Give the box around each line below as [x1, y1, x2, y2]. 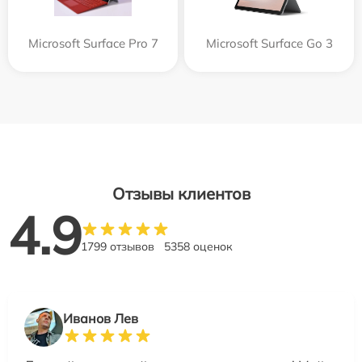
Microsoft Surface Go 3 [205, 35, 333, 51]
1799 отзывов [81, 238, 154, 254]
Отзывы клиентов [112, 183, 250, 204]
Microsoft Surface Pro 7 [27, 35, 158, 51]
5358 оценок [164, 238, 233, 254]
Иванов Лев [63, 309, 138, 326]
